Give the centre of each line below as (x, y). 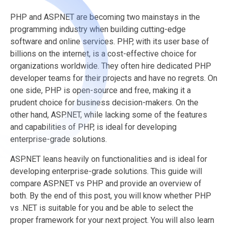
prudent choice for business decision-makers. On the (104, 102)
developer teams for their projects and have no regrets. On (114, 78)
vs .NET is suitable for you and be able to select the (102, 208)
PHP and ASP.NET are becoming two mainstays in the (105, 17)
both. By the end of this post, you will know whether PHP (111, 195)
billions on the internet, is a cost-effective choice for (103, 53)
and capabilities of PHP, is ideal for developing (93, 127)
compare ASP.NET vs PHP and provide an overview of (106, 183)
